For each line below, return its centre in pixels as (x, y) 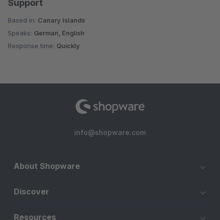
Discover (31, 192)
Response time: (32, 46)
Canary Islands (61, 20)
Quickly (68, 46)
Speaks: (21, 33)
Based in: (23, 20)
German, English (59, 33)
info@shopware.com (110, 133)
